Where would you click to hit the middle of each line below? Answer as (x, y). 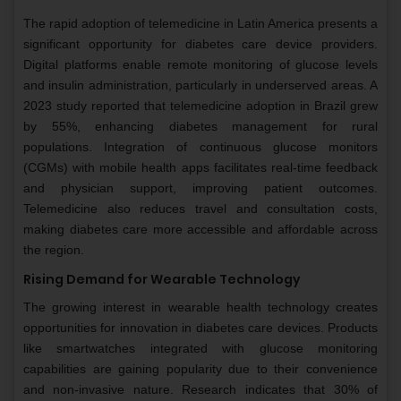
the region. (54, 250)
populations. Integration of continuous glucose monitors (200, 147)
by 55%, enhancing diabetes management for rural (200, 127)
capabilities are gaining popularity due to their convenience (200, 369)
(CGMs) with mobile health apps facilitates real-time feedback (200, 168)
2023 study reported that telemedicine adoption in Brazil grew (200, 106)
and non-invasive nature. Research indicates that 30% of (200, 390)
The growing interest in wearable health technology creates (200, 307)
